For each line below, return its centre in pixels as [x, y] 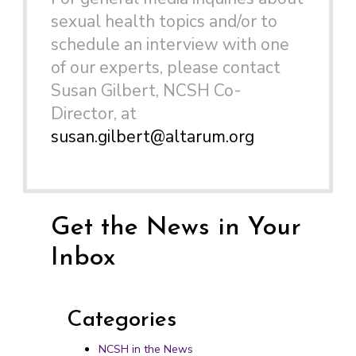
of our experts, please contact [166, 68]
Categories [122, 320]
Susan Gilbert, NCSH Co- [146, 91]
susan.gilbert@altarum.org [153, 137]
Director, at [96, 114]
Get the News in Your [176, 228]
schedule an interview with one [170, 44]
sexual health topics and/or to [164, 21]
